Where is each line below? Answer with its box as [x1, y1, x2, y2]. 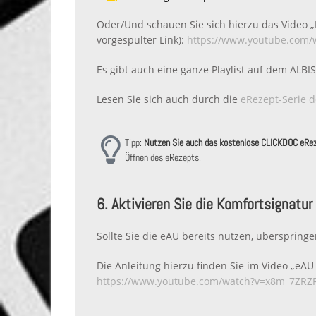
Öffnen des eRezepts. [125, 150, 201, 164]
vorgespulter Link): [97, 32, 187, 47]
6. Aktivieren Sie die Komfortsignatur [97, 194, 312, 214]
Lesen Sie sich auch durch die [97, 92, 241, 106]
